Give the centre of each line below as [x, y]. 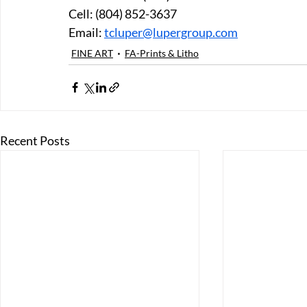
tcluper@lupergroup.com [171, 32]
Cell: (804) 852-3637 [124, 13]
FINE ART [92, 53]
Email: [86, 32]
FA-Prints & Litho [162, 53]
